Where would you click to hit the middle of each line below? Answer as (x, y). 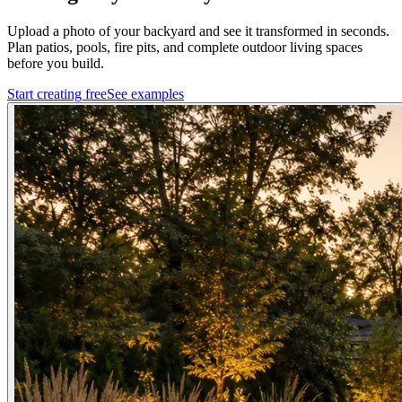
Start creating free (57, 93)
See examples (145, 93)
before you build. (56, 63)
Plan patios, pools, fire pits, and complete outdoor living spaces (185, 47)
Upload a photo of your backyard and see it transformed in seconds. (198, 31)
